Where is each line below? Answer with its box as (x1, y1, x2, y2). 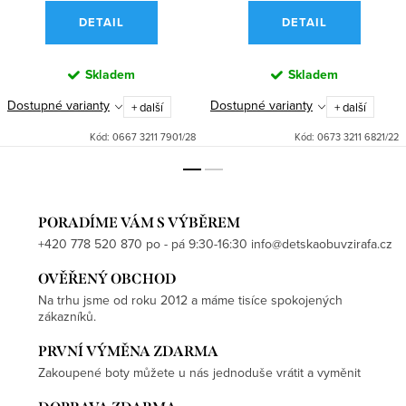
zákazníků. (38, 307, 96, 326)
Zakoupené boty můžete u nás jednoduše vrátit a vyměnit (38, 363, 361, 382)
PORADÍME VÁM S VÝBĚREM (38, 214, 240, 232)
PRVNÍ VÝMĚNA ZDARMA (38, 343, 218, 361)
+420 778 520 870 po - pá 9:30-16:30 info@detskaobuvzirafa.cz (38, 235, 392, 254)
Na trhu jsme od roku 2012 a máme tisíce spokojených (38, 291, 343, 310)
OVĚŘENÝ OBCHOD (38, 270, 176, 288)
